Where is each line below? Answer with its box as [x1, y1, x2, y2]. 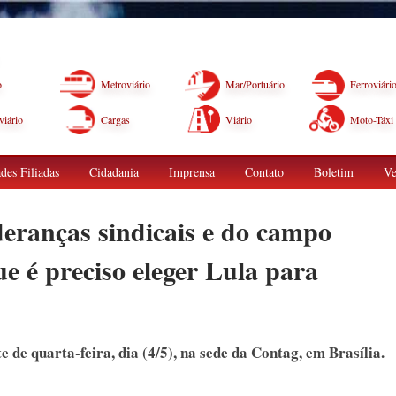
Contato [245, 164, 284, 180]
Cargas [101, 112, 130, 126]
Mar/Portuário [225, 77, 285, 91]
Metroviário [101, 77, 150, 91]
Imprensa [169, 164, 215, 180]
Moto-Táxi [350, 112, 393, 126]
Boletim [314, 164, 354, 180]
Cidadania [89, 164, 139, 180]
